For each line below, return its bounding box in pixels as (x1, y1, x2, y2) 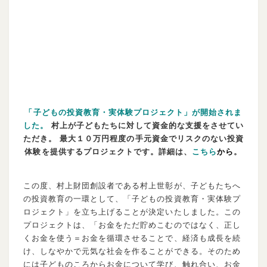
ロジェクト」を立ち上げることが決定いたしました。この (23, 206, 241, 216)
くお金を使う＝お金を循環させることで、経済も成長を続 (23, 232, 241, 243)
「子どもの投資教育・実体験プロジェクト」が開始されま (24, 107, 243, 117)
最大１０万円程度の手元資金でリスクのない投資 (60, 133, 244, 143)
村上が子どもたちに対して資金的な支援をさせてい (51, 120, 244, 130)
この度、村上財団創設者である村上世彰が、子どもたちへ (23, 180, 241, 190)
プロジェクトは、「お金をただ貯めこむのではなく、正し (23, 219, 241, 229)
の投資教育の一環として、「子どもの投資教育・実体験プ (23, 193, 241, 203)
